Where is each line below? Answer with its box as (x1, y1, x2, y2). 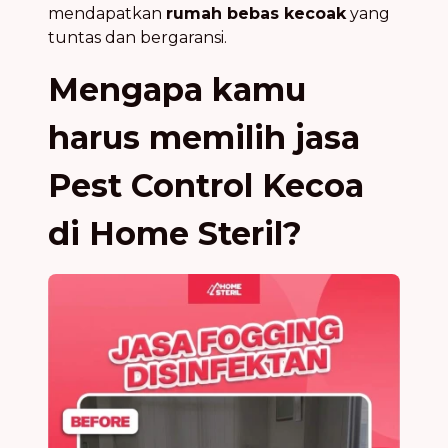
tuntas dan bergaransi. (48, 27, 227, 47)
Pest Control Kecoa (48, 165, 364, 205)
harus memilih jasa (48, 117, 360, 157)
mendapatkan (48, 3, 166, 23)
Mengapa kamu (48, 69, 306, 109)
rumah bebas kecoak (166, 3, 346, 23)
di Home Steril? (48, 213, 302, 253)
